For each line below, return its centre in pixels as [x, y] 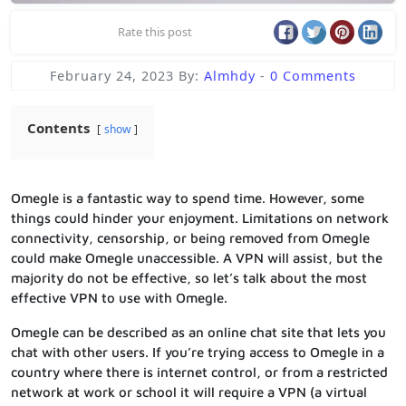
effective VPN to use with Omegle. [119, 298]
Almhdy [232, 76]
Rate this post [155, 32]
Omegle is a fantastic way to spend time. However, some [188, 198]
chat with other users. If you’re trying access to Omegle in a [198, 353]
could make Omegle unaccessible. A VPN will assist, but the [197, 258]
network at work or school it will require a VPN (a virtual [189, 392]
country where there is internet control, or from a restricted [199, 372]
